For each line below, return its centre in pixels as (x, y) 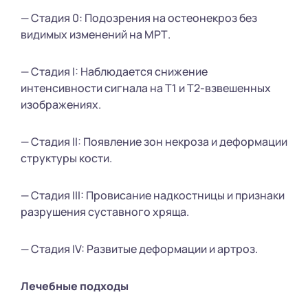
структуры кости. (66, 158)
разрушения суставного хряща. (105, 211)
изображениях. (61, 104)
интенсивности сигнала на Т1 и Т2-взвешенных (146, 88)
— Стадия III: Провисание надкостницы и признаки (153, 195)
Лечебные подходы (75, 286)
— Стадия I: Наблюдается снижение (114, 71)
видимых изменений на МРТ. (96, 34)
